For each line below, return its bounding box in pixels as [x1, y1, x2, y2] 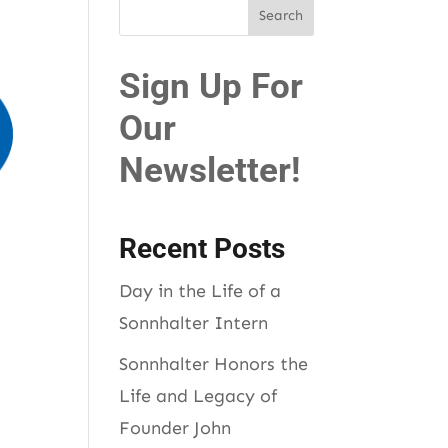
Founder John [119, 416, 232, 439]
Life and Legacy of [119, 384, 278, 407]
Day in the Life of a [119, 279, 282, 302]
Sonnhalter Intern [119, 311, 269, 334]
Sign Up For [119, 65, 304, 107]
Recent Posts [119, 231, 286, 265]
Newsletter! [119, 149, 301, 191]
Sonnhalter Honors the [119, 352, 309, 375]
